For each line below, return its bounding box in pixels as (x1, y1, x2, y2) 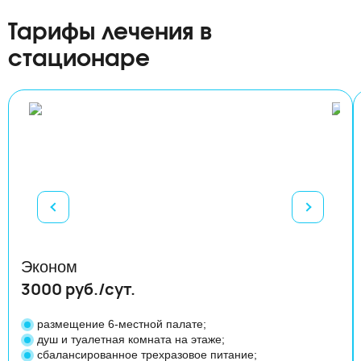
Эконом (21, 258, 77, 276)
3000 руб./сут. (21, 278, 135, 300)
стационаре (8, 48, 150, 71)
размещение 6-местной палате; (37, 317, 206, 330)
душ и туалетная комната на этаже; (37, 333, 225, 346)
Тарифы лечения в (8, 22, 212, 44)
